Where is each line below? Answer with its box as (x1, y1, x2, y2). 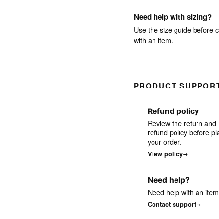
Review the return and (147, 118, 216, 129)
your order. (147, 136, 181, 147)
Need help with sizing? (133, 11, 212, 22)
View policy (147, 150, 183, 159)
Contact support (147, 200, 196, 209)
